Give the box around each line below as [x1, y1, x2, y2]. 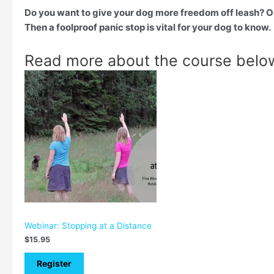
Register [37, 259, 72, 269]
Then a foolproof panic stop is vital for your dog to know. [24, 21, 271, 33]
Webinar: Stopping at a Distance [24, 221, 152, 231]
